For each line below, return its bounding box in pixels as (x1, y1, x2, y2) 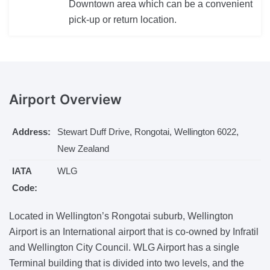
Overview (60, 90, 122, 107)
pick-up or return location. (68, 14, 177, 25)
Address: (11, 127, 51, 137)
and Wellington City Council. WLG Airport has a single (9, 242, 239, 253)
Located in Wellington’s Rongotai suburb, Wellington (9, 211, 233, 222)
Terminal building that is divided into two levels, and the (9, 258, 244, 269)
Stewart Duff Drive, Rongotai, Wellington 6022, (57, 127, 239, 137)
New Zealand (57, 143, 109, 154)
